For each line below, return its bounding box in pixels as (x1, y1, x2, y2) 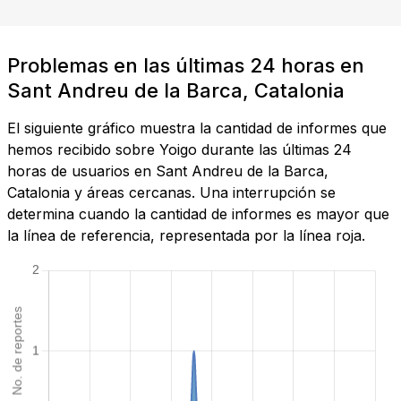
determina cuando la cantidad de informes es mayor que (7, 205, 389, 224)
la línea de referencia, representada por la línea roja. (7, 226, 365, 245)
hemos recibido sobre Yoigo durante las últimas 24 (7, 141, 352, 159)
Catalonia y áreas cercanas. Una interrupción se (7, 183, 336, 202)
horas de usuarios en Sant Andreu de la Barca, (7, 162, 328, 181)
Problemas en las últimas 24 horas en (7, 54, 364, 78)
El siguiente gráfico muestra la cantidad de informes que (7, 119, 387, 138)
